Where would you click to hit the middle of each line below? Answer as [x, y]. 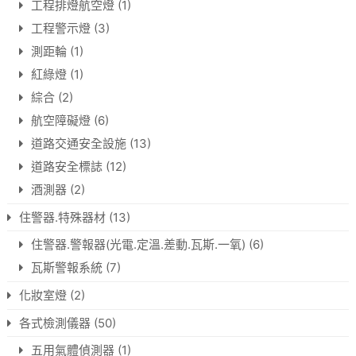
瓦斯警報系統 [66, 268]
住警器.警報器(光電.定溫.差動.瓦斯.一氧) [138, 245]
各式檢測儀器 [54, 323]
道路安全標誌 [66, 167]
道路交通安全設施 [78, 144]
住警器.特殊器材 [62, 218]
